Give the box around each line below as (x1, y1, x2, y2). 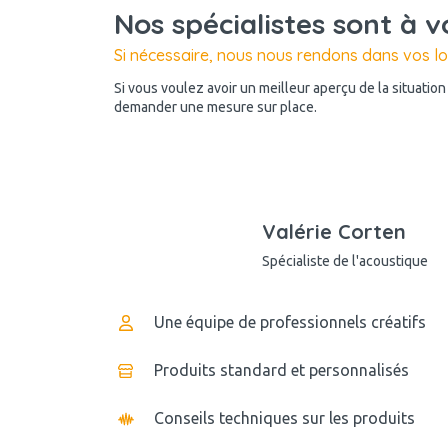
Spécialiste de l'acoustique (262, 252, 428, 269)
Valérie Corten (262, 218, 406, 244)
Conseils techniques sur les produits (154, 408, 415, 427)
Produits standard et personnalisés (154, 360, 409, 379)
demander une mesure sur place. (114, 98, 317, 115)
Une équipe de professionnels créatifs (154, 312, 426, 331)
